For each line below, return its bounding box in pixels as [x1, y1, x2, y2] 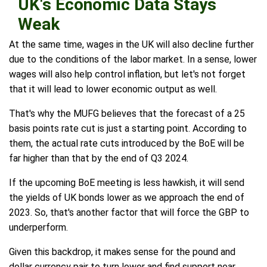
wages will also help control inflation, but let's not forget [9, 69, 246, 80]
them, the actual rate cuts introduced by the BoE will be [9, 138, 244, 150]
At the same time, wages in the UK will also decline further [9, 39, 254, 51]
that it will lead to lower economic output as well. [9, 83, 217, 95]
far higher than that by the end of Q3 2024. [9, 153, 188, 164]
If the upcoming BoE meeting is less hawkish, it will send [9, 177, 244, 189]
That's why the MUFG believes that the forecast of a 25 [9, 108, 245, 120]
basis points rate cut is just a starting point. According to [9, 123, 247, 135]
